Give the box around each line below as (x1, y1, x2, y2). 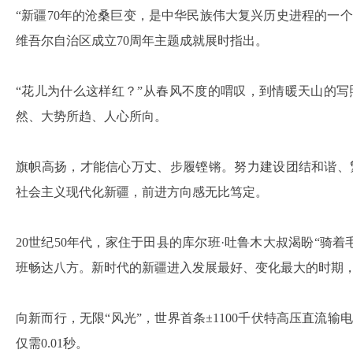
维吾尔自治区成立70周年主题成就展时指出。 (16, 34, 268, 47)
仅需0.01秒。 (16, 336, 88, 350)
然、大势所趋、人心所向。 (16, 110, 167, 123)
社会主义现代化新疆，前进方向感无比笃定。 (16, 185, 268, 199)
